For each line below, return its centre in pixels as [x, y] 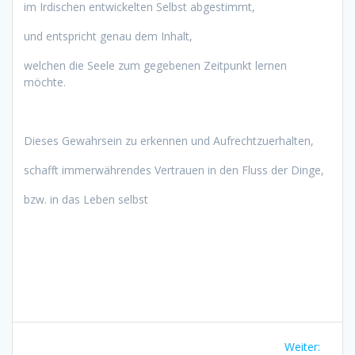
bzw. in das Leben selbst [86, 199]
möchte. [45, 82]
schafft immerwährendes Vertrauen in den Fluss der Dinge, [174, 170]
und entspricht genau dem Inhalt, [108, 36]
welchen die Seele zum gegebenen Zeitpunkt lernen [155, 65]
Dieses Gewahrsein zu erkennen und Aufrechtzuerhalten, [169, 140]
